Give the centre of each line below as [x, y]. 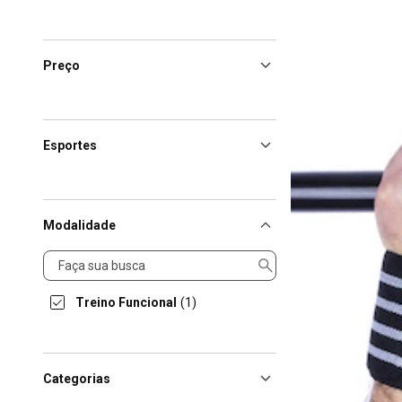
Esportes [70, 145]
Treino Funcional [126, 302]
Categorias [77, 379]
